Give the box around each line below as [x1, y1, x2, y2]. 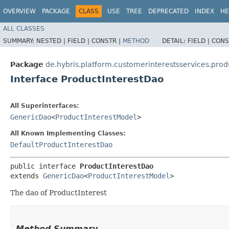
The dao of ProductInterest [10, 188, 107, 197]
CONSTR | [91, 37, 123, 44]
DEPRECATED [148, 8, 189, 15]
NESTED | [36, 37, 67, 44]
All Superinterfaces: [10, 102, 79, 109]
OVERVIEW [3, 8, 36, 15]
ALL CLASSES [3, 25, 44, 32]
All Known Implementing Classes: [10, 129, 126, 137]
